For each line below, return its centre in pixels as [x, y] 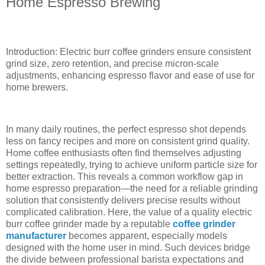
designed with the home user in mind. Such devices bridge [128, 248]
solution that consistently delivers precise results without [123, 201]
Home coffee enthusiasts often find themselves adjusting [124, 153]
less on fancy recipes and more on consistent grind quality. [128, 141]
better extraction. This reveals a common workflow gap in [125, 177]
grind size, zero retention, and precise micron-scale [112, 63]
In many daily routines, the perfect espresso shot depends [126, 130]
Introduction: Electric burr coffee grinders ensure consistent [128, 51]
